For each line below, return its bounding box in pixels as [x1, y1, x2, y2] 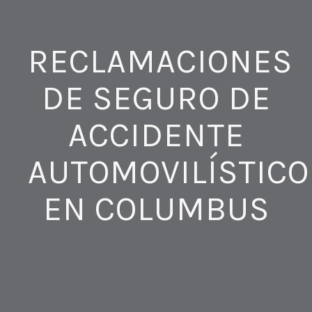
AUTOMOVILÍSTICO [28, 152, 309, 192]
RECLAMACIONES [28, 41, 292, 81]
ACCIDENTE [68, 115, 244, 155]
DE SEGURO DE [41, 78, 271, 118]
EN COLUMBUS [42, 189, 270, 228]
